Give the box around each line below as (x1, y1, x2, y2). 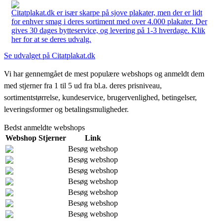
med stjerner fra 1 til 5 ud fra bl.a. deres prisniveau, (4, 81, 162, 90)
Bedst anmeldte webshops (4, 123, 85, 132)
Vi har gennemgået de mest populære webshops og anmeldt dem (4, 69, 204, 78)
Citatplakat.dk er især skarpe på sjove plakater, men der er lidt (11, 8, 202, 17)
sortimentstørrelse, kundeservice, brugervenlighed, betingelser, (4, 93, 197, 102)
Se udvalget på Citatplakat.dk (4, 51, 95, 60)
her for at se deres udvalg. (11, 35, 91, 43)
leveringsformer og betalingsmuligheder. (4, 105, 129, 113)
